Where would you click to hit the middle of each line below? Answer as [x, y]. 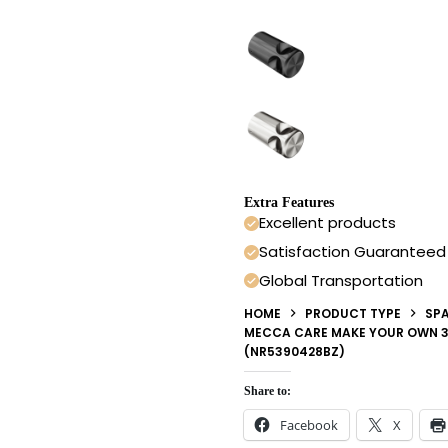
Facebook [309, 424]
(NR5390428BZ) [294, 351]
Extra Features [289, 203]
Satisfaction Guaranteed [352, 252]
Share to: [267, 390]
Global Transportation [341, 280]
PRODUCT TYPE [353, 313]
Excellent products [327, 223]
